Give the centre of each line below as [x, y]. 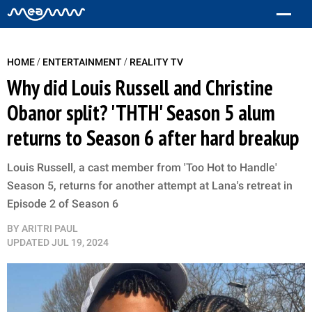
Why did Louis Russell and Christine [140, 87]
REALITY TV [156, 62]
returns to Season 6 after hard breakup [153, 138]
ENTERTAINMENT [83, 62]
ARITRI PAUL [50, 228]
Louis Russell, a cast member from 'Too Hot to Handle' [142, 167]
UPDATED [28, 242]
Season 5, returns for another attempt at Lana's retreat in [150, 186]
